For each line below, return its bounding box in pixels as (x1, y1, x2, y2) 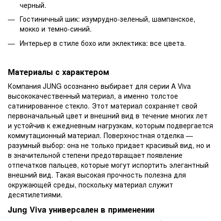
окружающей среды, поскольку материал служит (8, 179, 173, 189)
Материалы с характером (8, 66, 109, 77)
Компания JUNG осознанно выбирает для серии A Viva (8, 80, 191, 91)
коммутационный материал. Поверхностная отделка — (8, 130, 193, 140)
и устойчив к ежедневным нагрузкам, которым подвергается (8, 120, 213, 130)
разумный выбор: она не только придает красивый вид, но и (8, 140, 210, 150)
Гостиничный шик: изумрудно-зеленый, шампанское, (20, 14, 195, 24)
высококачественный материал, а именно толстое (8, 90, 178, 101)
